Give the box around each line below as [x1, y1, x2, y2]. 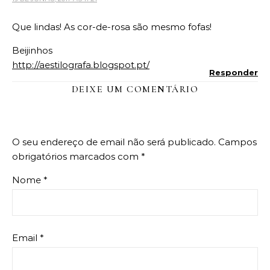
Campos [218, 136, 257, 148]
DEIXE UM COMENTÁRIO [71, 83, 199, 96]
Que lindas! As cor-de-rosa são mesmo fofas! [12, 21, 212, 33]
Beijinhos [12, 45, 52, 57]
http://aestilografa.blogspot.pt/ [12, 59, 149, 71]
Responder [209, 67, 258, 78]
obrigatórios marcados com [12, 151, 141, 163]
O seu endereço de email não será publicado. [12, 136, 216, 148]
